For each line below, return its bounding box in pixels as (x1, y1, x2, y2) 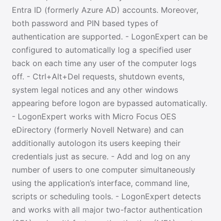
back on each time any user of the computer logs (12, 58, 196, 68)
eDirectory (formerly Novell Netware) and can (12, 125, 184, 135)
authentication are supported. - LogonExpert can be (12, 32, 208, 41)
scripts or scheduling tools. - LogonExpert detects (12, 191, 201, 201)
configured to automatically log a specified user (12, 45, 191, 55)
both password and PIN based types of (12, 18, 158, 28)
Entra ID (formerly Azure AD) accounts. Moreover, (12, 5, 198, 15)
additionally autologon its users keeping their (12, 138, 181, 148)
